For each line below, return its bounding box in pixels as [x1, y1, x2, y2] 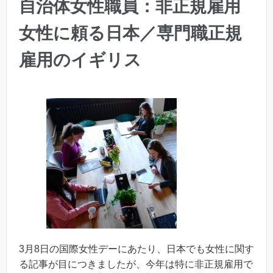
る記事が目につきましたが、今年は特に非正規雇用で [19, 259, 253, 269]
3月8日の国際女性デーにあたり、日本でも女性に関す [19, 244, 254, 254]
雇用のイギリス [19, 51, 141, 69]
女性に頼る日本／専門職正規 [19, 24, 242, 43]
